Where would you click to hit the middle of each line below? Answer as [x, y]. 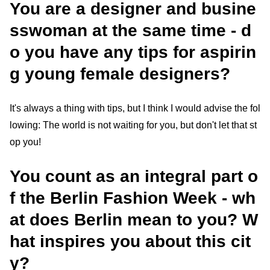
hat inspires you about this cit [130, 241]
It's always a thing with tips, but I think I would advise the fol [135, 108]
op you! [25, 142]
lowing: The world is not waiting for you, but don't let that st [133, 125]
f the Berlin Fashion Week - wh [133, 198]
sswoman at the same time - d [130, 30]
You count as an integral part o [134, 176]
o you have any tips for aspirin [133, 52]
